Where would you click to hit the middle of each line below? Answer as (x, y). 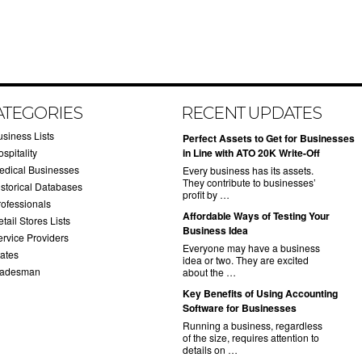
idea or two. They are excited (246, 260)
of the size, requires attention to (251, 337)
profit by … (206, 194)
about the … (209, 272)
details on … (210, 349)
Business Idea (215, 230)
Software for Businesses (240, 308)
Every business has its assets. (248, 170)
